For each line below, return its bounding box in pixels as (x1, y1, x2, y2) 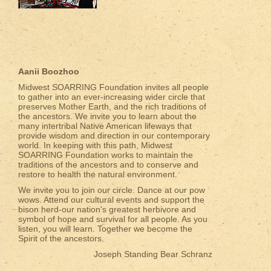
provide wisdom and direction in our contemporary (18, 130, 210, 140)
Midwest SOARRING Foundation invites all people (18, 82, 209, 92)
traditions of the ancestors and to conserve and (18, 159, 198, 169)
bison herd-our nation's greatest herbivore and (18, 204, 196, 214)
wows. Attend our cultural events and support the (18, 194, 204, 204)
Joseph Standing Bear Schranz (93, 249, 212, 259)
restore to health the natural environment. (18, 169, 177, 179)
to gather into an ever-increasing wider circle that (18, 91, 205, 102)
